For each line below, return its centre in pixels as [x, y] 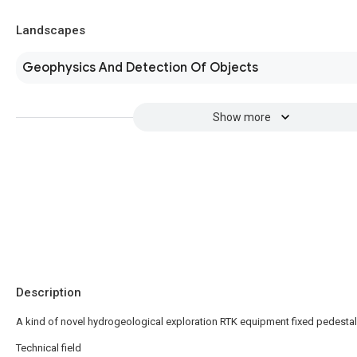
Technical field [49, 348]
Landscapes [51, 30]
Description [49, 292]
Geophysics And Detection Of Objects [140, 68]
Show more [241, 117]
